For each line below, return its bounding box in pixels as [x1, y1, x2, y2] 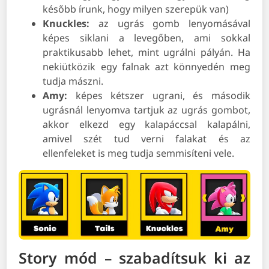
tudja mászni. [43, 74, 104, 88]
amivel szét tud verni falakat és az [43, 132, 250, 146]
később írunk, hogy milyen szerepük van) [43, 2, 229, 16]
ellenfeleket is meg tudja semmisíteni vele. [43, 147, 235, 160]
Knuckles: [43, 17, 90, 31]
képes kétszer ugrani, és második [75, 89, 250, 103]
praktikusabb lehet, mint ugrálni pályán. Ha [43, 46, 250, 59]
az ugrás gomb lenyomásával [89, 17, 250, 31]
